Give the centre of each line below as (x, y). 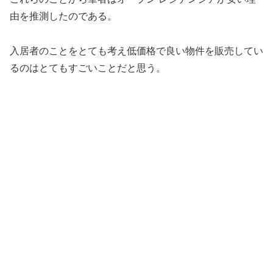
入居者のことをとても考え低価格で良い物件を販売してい (136, 51)
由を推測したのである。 (63, 16)
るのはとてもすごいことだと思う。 (88, 68)
